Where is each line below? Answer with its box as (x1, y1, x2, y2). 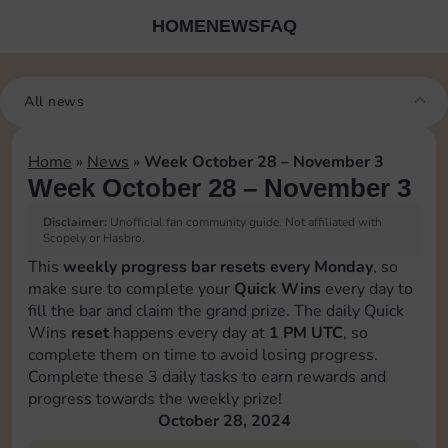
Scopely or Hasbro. (43, 230, 145, 246)
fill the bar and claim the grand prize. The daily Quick (28, 300, 404, 322)
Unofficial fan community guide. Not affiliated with (107, 214, 382, 230)
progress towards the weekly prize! (28, 388, 282, 410)
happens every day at (109, 322, 269, 344)
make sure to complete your (28, 278, 234, 300)
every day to (321, 278, 413, 300)
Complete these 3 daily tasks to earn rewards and (28, 366, 386, 388)
